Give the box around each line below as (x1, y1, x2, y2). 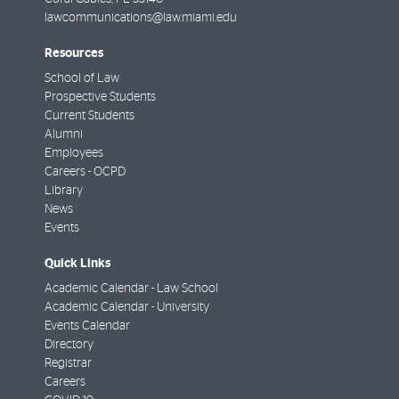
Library (45, 184, 83, 198)
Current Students (45, 110, 134, 123)
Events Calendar (45, 320, 130, 333)
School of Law (45, 72, 119, 85)
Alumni (45, 128, 83, 142)
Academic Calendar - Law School (45, 282, 218, 296)
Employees (45, 147, 103, 160)
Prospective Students (45, 91, 156, 104)
